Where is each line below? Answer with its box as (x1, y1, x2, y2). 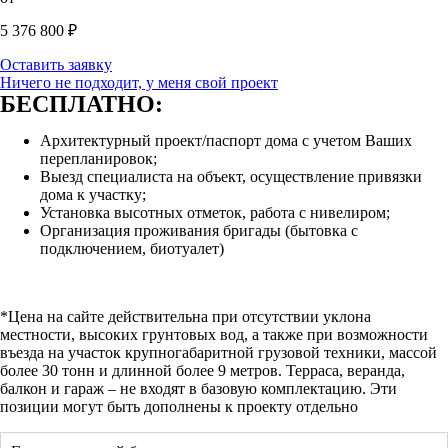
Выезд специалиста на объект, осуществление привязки (40, 167, 422, 185)
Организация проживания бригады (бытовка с (40, 221, 358, 239)
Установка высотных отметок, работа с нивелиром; (40, 203, 390, 221)
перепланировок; (40, 149, 157, 167)
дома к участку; (40, 185, 146, 203)
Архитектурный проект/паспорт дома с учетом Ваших (40, 131, 412, 149)
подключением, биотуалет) (40, 239, 224, 257)
